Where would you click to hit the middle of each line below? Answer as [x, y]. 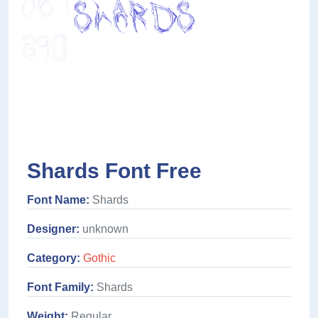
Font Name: [58, 200]
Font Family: [60, 287]
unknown [104, 229]
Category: [54, 258]
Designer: [53, 229]
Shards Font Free [114, 171]
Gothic [99, 258]
